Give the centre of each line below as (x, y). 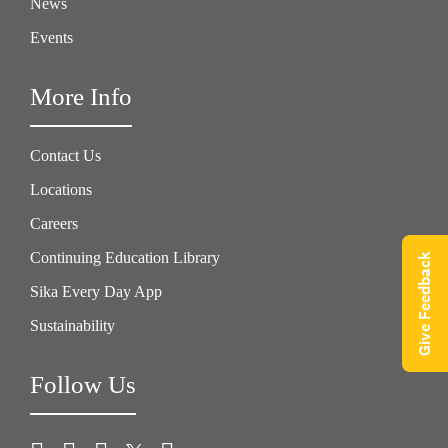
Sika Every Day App (96, 291)
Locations (61, 189)
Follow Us (83, 384)
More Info (81, 96)
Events (51, 37)
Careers (54, 223)
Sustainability (72, 325)
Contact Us (65, 155)
